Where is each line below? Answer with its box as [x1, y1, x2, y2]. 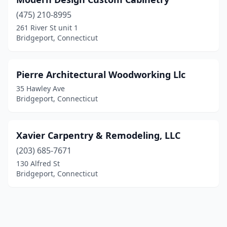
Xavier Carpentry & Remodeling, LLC [16, 129, 180, 141]
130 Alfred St [16, 159, 60, 168]
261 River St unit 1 [16, 23, 78, 32]
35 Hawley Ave [16, 84, 65, 93]
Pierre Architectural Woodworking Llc [16, 68, 185, 81]
